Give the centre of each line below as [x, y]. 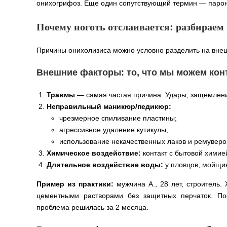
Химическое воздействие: [94, 153]
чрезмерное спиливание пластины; [118, 118]
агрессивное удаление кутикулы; [114, 129]
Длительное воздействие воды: [105, 164]
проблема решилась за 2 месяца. [92, 207]
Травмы [61, 94]
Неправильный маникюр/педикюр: [109, 106]
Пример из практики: [75, 184]
